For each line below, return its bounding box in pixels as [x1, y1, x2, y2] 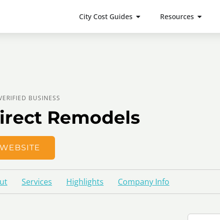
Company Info [118, 176, 169, 187]
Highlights [66, 176, 104, 187]
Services [22, 176, 52, 187]
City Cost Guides [79, 12, 133, 21]
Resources [160, 12, 194, 21]
